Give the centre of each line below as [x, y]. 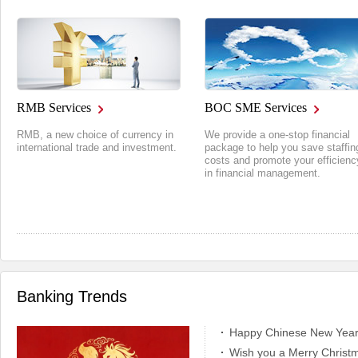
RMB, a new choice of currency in [95, 135]
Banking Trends [72, 296]
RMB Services [54, 107]
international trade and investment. [97, 147]
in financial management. [263, 173]
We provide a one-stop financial [277, 135]
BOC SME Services [256, 107]
